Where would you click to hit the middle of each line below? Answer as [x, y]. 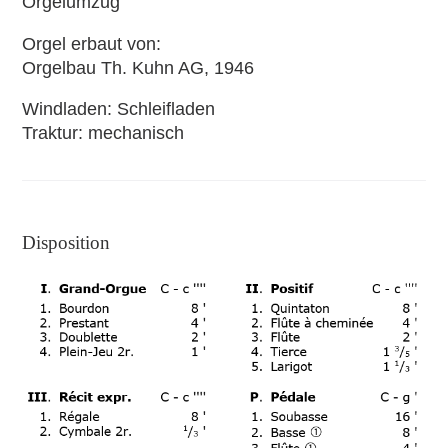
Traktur [50, 133]
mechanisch [136, 133]
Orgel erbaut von [89, 43]
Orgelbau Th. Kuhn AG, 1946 [138, 67]
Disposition [66, 242]
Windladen [65, 109]
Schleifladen [166, 109]
